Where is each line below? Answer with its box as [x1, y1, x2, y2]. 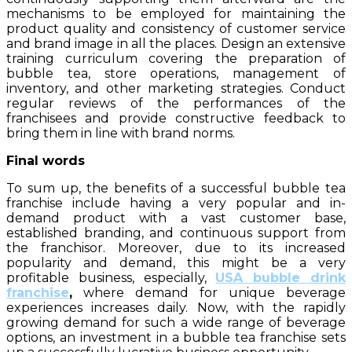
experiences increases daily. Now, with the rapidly [6, 299, 346, 315]
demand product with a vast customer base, [6, 210, 346, 225]
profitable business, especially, [6, 269, 216, 285]
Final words [6, 152, 85, 168]
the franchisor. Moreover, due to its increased [6, 240, 346, 255]
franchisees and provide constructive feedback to [6, 110, 346, 126]
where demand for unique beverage [72, 284, 346, 300]
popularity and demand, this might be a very [6, 255, 346, 270]
